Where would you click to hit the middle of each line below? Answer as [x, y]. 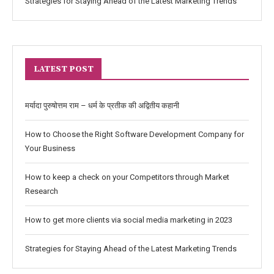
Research [42, 191]
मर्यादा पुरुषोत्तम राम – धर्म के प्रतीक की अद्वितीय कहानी [102, 106]
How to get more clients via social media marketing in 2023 [129, 220]
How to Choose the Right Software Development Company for [135, 134]
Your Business [50, 148]
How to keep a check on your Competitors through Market [127, 177]
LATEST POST [64, 69]
